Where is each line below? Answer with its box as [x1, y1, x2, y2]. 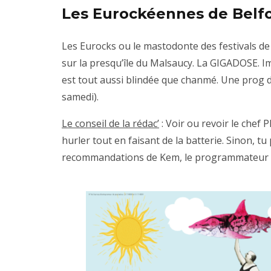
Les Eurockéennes [62, 4, 204, 22]
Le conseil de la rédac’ [62, 116, 159, 130]
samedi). [62, 90, 99, 103]
